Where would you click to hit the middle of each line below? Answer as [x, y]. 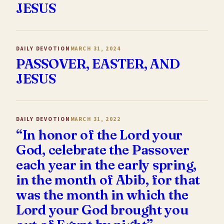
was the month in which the [102, 194]
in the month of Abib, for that [108, 179]
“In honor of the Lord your [99, 134]
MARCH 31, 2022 [95, 119]
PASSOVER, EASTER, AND [98, 64]
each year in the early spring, [106, 164]
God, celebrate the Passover [103, 149]
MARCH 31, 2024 [95, 48]
